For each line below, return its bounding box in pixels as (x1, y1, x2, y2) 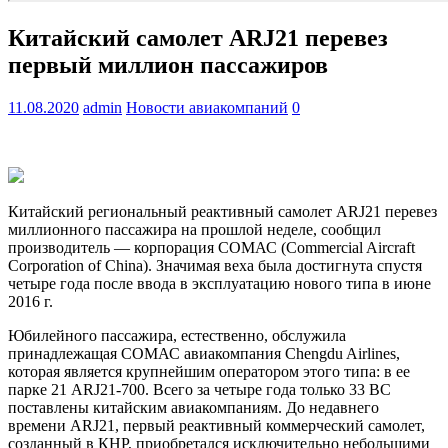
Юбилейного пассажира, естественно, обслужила (8, 327, 346, 345)
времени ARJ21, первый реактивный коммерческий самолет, (8, 417, 425, 435)
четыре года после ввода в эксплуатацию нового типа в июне (8, 275, 431, 293)
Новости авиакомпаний (126, 99, 288, 117)
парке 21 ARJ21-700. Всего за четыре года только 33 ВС (8, 381, 391, 399)
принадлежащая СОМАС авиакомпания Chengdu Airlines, (8, 345, 400, 363)
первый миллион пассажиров (8, 52, 328, 79)
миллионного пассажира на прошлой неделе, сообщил (8, 221, 381, 239)
